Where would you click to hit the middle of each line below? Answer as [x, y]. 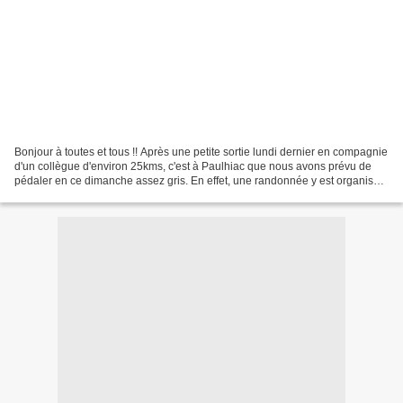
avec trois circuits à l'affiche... [85, 195]
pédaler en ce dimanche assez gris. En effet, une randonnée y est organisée [200, 180]
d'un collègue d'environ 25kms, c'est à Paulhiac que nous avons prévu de [193, 166]
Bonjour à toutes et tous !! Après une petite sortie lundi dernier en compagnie [201, 152]
